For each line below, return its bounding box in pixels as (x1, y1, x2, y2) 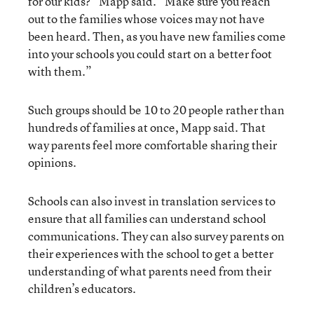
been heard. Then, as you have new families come (28, 27, 286, 44)
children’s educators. (28, 280, 136, 296)
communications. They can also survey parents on (28, 227, 285, 244)
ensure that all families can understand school (28, 210, 266, 226)
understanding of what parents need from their (28, 262, 271, 279)
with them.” (28, 62, 92, 79)
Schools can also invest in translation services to (28, 192, 275, 209)
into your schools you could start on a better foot (28, 45, 272, 62)
